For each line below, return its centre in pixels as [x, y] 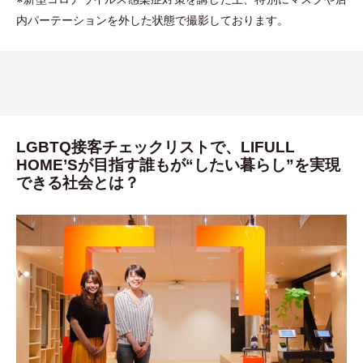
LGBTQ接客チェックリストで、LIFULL [156, 147]
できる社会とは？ [78, 183]
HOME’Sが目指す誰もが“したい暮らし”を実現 [178, 165]
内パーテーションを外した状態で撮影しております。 [152, 20]
